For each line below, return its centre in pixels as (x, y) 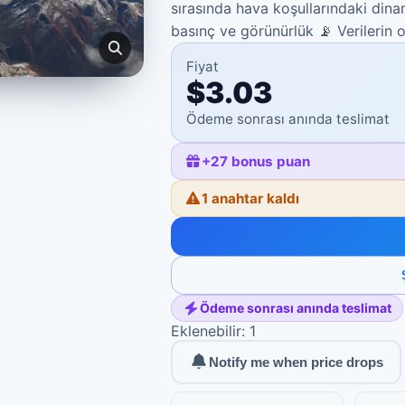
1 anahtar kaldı (251, 198)
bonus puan (271, 161)
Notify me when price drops (297, 362)
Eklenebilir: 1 (214, 331)
